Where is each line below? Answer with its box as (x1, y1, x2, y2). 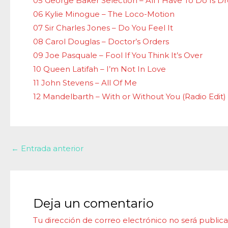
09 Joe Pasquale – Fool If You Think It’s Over (33, 50, 203, 60)
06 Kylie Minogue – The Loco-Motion (33, 9, 175, 19)
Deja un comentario (33, 196, 154, 211)
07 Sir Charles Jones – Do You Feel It (33, 23, 173, 33)
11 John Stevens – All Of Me (33, 78, 137, 88)
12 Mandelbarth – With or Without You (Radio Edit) (33, 92, 226, 101)
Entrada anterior (19, 144, 83, 153)
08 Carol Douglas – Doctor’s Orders (33, 37, 169, 46)
